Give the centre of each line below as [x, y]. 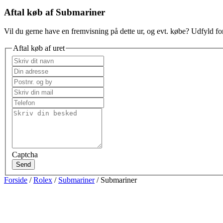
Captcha [25, 154]
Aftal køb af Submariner [55, 12]
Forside [16, 180]
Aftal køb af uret [39, 48]
